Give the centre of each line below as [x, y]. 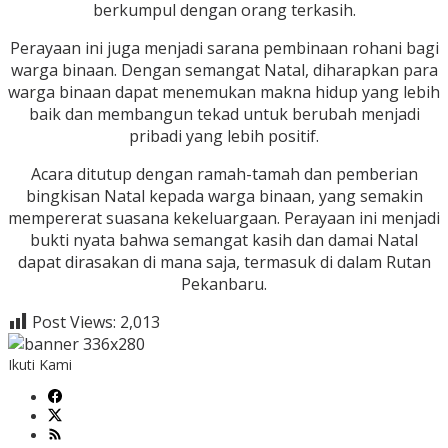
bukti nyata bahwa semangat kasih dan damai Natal [224, 240]
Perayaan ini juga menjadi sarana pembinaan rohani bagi [224, 48]
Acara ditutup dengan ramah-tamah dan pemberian [224, 174]
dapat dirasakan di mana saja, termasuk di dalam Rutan [224, 262]
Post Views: [74, 322]
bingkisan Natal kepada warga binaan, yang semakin [224, 196]
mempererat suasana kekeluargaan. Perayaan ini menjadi [224, 218]
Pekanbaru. [224, 284]
